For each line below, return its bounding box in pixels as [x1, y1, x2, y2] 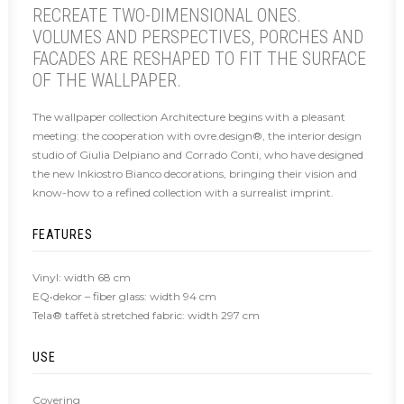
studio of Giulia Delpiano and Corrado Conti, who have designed [32, 148, 363, 161]
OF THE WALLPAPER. [32, 69, 181, 91]
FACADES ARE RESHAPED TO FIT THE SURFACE [32, 48, 366, 69]
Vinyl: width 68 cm [32, 271, 131, 284]
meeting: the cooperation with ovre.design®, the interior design [32, 129, 362, 142]
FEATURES [32, 227, 93, 242]
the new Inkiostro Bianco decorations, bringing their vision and [32, 167, 357, 180]
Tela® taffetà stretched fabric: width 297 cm [32, 308, 260, 322]
